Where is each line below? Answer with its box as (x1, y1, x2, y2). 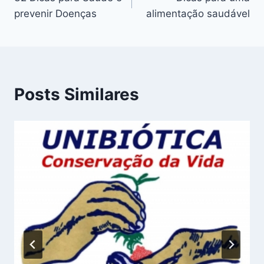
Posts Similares (14, 84, 139, 104)
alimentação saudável (146, 7, 250, 19)
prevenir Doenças (14, 7, 97, 19)
